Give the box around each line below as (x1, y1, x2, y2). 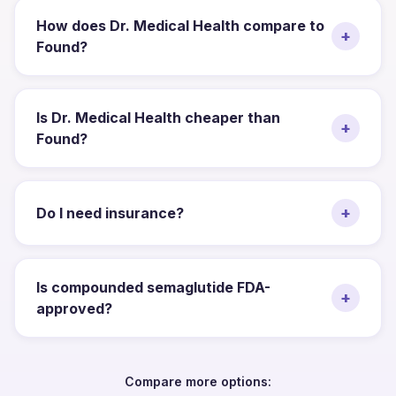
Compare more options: (125, 373, 271, 389)
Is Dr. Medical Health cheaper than (36, 108, 280, 126)
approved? (36, 299, 112, 317)
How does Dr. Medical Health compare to (36, 16, 324, 34)
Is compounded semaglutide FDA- (36, 278, 270, 296)
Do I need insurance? (36, 203, 184, 222)
